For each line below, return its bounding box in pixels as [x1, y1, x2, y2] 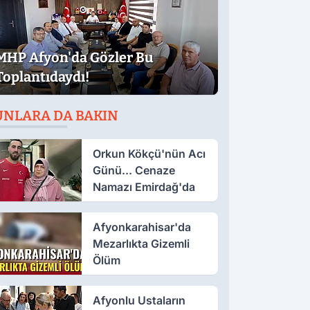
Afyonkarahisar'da [92, 219, 191, 234]
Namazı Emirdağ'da [92, 179, 195, 194]
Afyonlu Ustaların [92, 293, 185, 307]
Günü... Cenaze [92, 163, 175, 177]
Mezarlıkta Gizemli [92, 236, 190, 250]
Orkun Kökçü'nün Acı [92, 146, 206, 161]
